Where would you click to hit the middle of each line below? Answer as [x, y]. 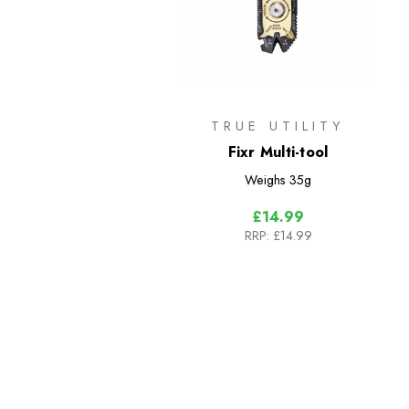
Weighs [265, 179]
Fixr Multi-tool [278, 152]
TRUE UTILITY [278, 126]
